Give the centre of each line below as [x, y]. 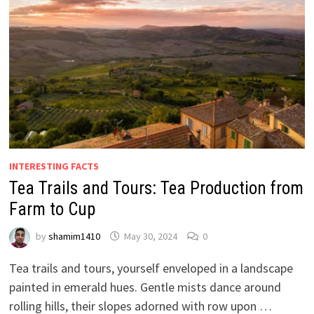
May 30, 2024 [150, 237]
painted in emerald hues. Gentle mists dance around [145, 287]
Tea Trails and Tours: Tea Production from [156, 188]
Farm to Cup [52, 209]
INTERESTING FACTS [54, 166]
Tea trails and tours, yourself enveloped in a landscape [151, 268]
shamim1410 [74, 237]
